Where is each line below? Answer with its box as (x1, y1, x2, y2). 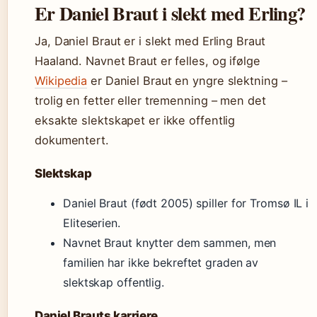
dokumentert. (35, 133, 109, 147)
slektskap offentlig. (63, 275, 164, 289)
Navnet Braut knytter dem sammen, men (63, 236, 277, 250)
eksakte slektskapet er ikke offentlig (35, 113, 236, 127)
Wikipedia (35, 74, 88, 88)
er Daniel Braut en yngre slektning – (87, 74, 287, 88)
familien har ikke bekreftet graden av (63, 255, 259, 270)
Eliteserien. (63, 216, 120, 230)
